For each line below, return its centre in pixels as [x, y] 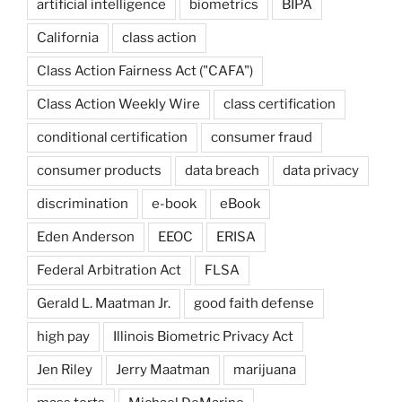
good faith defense [254, 303]
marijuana [265, 369]
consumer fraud [262, 137]
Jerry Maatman [163, 369]
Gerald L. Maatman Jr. [104, 303]
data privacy [321, 170]
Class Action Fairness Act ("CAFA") [145, 70]
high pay [63, 336]
